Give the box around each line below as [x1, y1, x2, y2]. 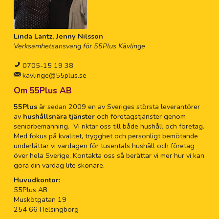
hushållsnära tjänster [22, 111, 95, 122]
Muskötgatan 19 [13, 195, 66, 205]
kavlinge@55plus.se [20, 70, 87, 81]
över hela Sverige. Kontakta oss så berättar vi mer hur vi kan [13, 151, 204, 161]
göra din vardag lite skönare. [13, 160, 105, 171]
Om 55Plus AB [13, 85, 72, 97]
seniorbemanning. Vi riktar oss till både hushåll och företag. [13, 121, 204, 131]
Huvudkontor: [13, 175, 61, 185]
